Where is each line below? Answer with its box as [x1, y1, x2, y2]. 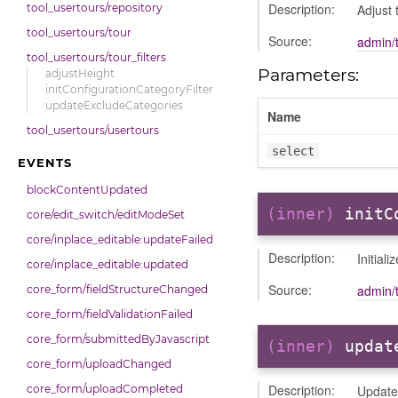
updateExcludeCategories [45, 99, 183, 112]
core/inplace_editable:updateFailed [27, 233, 213, 246]
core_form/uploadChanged [27, 357, 171, 370]
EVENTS [18, 155, 72, 170]
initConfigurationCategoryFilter [45, 83, 213, 96]
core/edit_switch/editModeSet [27, 208, 185, 221]
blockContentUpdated [27, 183, 147, 196]
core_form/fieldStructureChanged [27, 283, 208, 296]
